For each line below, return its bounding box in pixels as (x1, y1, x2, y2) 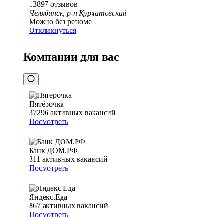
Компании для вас (23, 50, 119, 63)
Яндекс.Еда (29, 193, 67, 201)
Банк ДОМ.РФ (29, 146, 77, 155)
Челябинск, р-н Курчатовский (29, 9, 126, 17)
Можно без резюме (29, 17, 92, 26)
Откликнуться (29, 26, 76, 35)
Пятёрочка (29, 100, 64, 108)
